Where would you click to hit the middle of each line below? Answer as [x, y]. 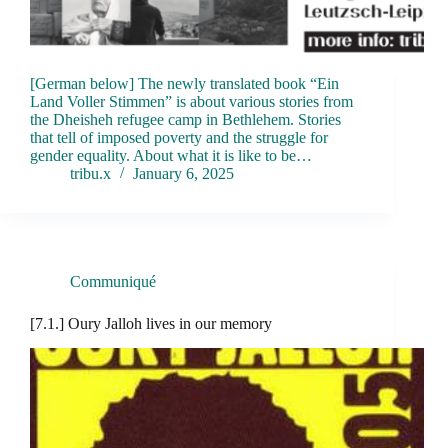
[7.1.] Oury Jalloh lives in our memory [151, 324]
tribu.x [90, 174]
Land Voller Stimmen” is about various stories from [191, 102]
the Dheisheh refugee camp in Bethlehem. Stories [185, 120]
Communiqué [113, 282]
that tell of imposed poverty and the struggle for [179, 138]
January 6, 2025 [183, 174]
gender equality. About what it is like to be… [171, 156]
